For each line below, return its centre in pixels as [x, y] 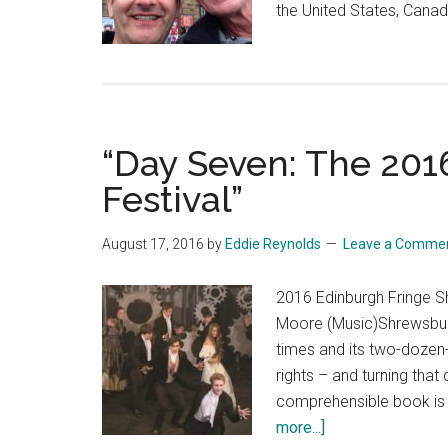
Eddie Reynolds [273, 244]
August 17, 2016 [153, 244]
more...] [300, 427]
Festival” [172, 199]
